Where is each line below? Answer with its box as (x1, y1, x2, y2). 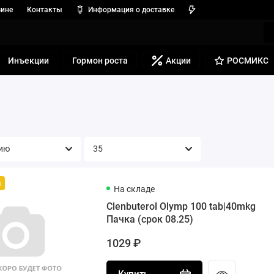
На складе (113, 184, 155, 194)
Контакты (26, 6, 62, 14)
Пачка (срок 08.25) (106, 213, 194, 225)
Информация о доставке (87, 6, 174, 14)
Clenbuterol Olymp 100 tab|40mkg (106, 200, 256, 212)
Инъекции (7, 56, 49, 66)
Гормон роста (72, 56, 128, 66)
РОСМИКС (227, 56, 269, 66)
